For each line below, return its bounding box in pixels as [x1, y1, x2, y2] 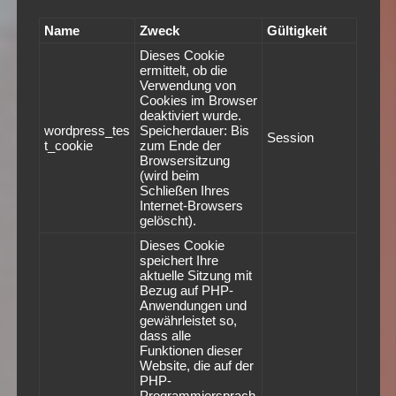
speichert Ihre [139, 253, 218, 269]
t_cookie [43, 138, 93, 154]
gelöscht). [139, 213, 196, 229]
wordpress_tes [43, 123, 130, 139]
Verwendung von [139, 78, 236, 94]
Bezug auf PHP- [139, 283, 233, 299]
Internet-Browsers [139, 198, 243, 214]
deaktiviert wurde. [139, 108, 241, 124]
